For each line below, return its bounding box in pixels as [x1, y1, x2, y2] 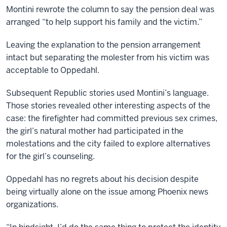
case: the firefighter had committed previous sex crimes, [6, 113, 217, 124]
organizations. [6, 199, 58, 210]
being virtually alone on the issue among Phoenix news [6, 186, 208, 197]
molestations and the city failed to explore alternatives [6, 138, 210, 149]
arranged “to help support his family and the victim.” [6, 17, 202, 27]
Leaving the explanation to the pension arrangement [6, 40, 201, 50]
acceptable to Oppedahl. [6, 65, 99, 75]
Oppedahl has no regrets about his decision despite [6, 174, 199, 184]
